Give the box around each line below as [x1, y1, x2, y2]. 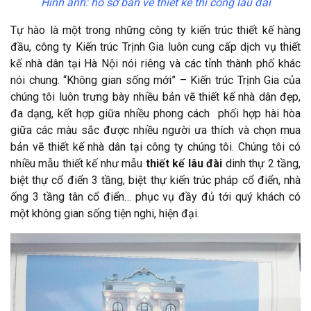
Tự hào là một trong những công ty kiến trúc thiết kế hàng [10, 24, 301, 37]
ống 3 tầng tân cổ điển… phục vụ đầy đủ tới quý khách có [10, 190, 301, 204]
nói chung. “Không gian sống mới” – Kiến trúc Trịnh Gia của [10, 74, 301, 87]
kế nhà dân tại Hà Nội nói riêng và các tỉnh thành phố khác [10, 57, 301, 71]
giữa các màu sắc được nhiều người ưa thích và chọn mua [10, 124, 301, 137]
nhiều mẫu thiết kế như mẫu [10, 157, 146, 171]
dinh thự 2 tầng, [222, 157, 301, 171]
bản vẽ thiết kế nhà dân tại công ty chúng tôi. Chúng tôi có [10, 140, 301, 154]
